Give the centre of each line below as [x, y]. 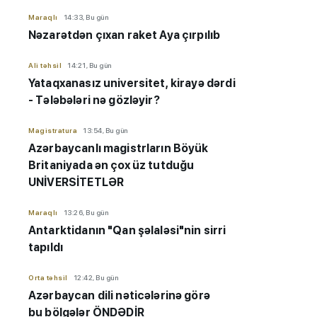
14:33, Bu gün [86, 17]
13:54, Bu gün [105, 131]
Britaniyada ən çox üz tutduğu [111, 166]
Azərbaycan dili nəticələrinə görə [119, 296]
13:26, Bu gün [86, 213]
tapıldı [46, 248]
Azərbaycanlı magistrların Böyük [119, 149]
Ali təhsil [45, 65]
